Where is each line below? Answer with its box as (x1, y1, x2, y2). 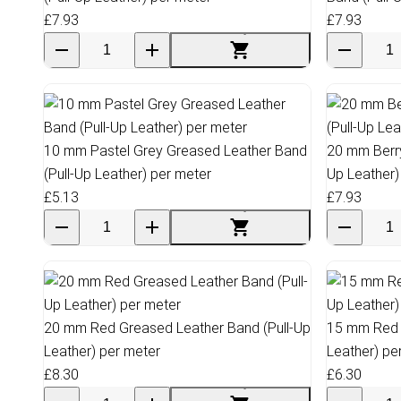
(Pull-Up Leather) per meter (44, 165, 211, 183)
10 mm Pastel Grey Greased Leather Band (44, 141, 307, 159)
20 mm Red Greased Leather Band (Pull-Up (44, 319, 311, 337)
